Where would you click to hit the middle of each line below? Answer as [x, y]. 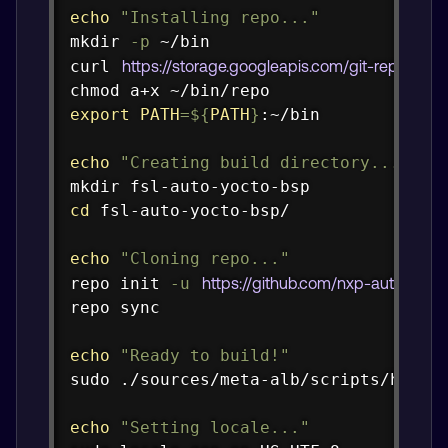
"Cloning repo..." [204, 259]
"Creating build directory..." [264, 163]
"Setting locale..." [214, 428]
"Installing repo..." [219, 18]
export [99, 115]
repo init [119, 284]
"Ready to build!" [204, 356]
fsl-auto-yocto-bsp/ [189, 211]
